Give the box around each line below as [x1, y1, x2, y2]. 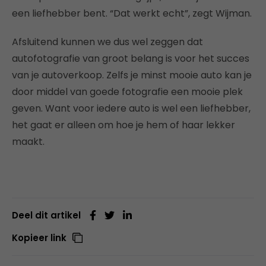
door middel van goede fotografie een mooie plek [12, 85, 243, 99]
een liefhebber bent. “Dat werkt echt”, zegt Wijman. [12, 7, 252, 20]
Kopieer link [12, 232, 66, 244]
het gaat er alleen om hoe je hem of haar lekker [12, 118, 235, 132]
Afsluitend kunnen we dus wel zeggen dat [12, 35, 203, 49]
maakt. [12, 135, 45, 148]
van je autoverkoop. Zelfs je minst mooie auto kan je [12, 68, 252, 82]
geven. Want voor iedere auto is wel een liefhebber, [12, 102, 251, 115]
